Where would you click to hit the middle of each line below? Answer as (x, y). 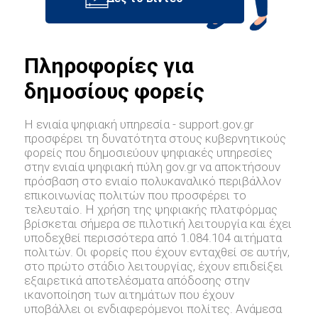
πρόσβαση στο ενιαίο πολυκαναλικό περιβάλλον (153, 181)
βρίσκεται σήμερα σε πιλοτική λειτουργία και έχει (158, 224)
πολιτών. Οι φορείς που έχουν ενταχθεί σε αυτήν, (157, 252)
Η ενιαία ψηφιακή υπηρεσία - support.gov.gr (139, 125)
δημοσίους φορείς (115, 92)
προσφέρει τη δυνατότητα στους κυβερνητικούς (155, 139)
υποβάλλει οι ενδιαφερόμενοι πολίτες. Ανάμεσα (153, 309)
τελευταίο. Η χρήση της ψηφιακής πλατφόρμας (151, 210)
